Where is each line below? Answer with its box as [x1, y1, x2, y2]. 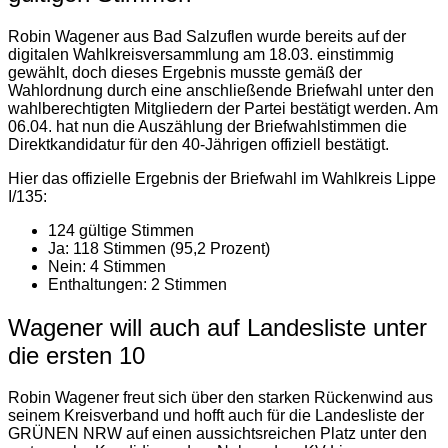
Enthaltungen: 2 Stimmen [48, 275, 227, 293]
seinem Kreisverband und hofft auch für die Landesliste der [8, 407, 424, 425]
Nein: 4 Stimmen [48, 257, 166, 275]
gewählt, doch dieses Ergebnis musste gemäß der [8, 63, 362, 81]
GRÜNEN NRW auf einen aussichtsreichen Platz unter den [8, 425, 427, 443]
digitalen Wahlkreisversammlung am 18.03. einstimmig [8, 45, 394, 63]
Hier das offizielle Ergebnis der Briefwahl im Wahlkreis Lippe [8, 169, 436, 187]
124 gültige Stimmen [48, 221, 194, 239]
